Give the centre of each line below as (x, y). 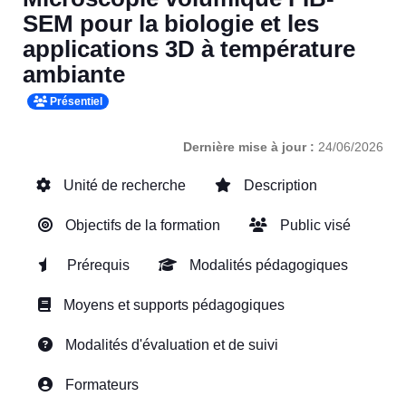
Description (279, 186)
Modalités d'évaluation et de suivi (170, 345)
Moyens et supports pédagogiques (172, 305)
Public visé (314, 226)
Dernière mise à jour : (251, 148)
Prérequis (97, 266)
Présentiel (75, 102)
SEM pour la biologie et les (171, 24)
